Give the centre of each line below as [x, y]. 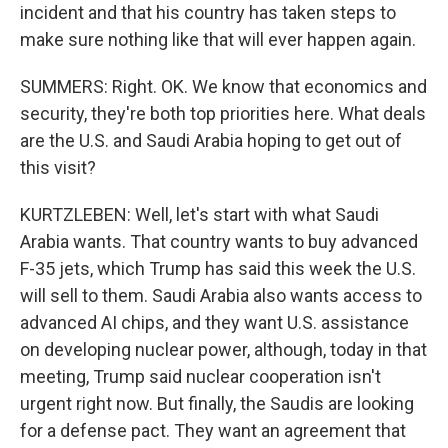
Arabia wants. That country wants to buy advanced [219, 241]
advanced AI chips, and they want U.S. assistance [214, 322]
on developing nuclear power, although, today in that [223, 349]
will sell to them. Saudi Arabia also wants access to [221, 295]
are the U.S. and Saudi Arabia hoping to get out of [211, 140]
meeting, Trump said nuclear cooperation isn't [200, 376]
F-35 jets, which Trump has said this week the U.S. [218, 268]
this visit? [58, 167]
